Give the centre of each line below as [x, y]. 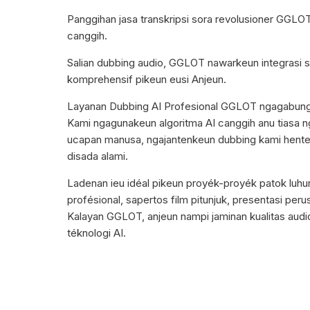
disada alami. [98, 156]
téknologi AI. [97, 233]
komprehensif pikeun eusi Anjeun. [147, 80]
